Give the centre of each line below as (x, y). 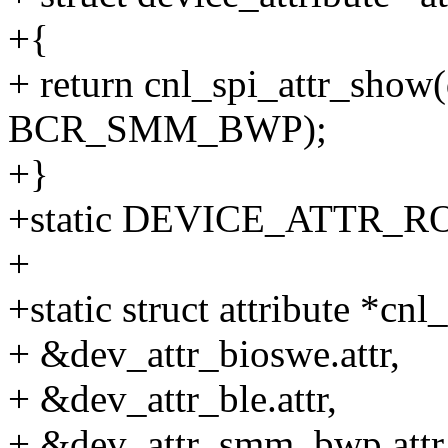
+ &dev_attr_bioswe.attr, (204, 354)
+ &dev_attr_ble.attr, (172, 399)
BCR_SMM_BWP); (167, 129)
